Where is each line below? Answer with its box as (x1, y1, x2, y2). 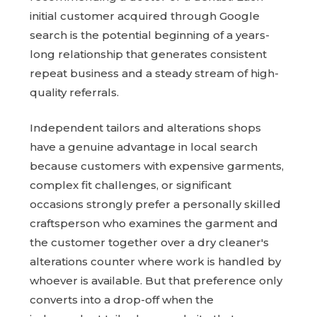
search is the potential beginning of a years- (30, 28, 270, 42)
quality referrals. (30, 86, 119, 100)
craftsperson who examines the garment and (30, 216, 278, 230)
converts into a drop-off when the (30, 292, 214, 306)
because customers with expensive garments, (30, 158, 284, 173)
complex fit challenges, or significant (30, 178, 231, 192)
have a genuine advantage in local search (30, 139, 258, 154)
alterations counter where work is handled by (30, 254, 281, 268)
